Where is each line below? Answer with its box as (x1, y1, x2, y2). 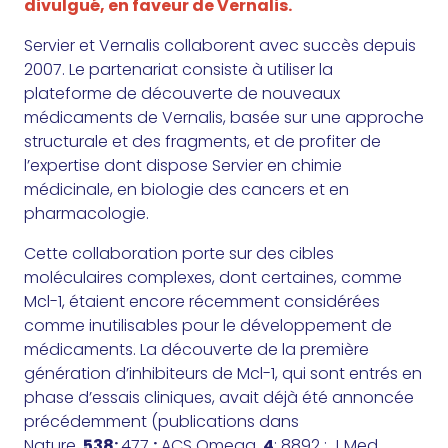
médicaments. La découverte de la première (24, 338, 369, 362)
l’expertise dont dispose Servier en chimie (24, 154, 342, 178)
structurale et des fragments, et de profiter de (24, 130, 381, 154)
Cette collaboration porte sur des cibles (24, 242, 334, 266)
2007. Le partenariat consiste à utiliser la (24, 58, 333, 82)
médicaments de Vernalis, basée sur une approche (24, 106, 424, 130)
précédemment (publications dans (24, 410, 299, 434)
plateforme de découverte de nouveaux (24, 82, 340, 106)
